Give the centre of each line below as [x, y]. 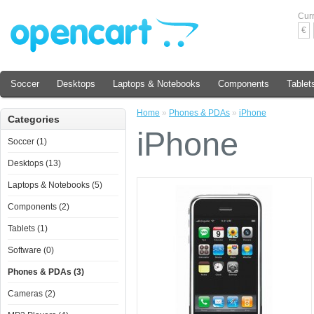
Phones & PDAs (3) [46, 272]
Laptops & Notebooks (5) [55, 185]
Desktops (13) [34, 163]
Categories [34, 119]
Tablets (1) [28, 228]
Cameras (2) [32, 294]
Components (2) [39, 207]
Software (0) [31, 250]
